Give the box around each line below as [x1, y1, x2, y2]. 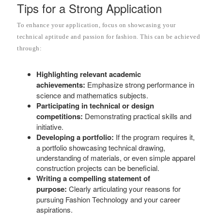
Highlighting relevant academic [36, 68, 141, 79]
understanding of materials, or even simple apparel [36, 152, 195, 163]
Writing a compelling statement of [36, 172, 150, 184]
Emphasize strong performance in [85, 79, 194, 90]
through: [17, 44, 42, 52]
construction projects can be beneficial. [36, 162, 159, 173]
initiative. [36, 121, 63, 132]
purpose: [36, 183, 67, 194]
